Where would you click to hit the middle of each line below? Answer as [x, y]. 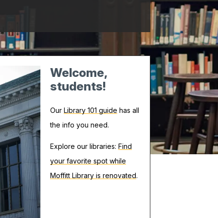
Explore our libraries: [84, 146]
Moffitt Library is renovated [93, 175]
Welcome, [78, 73]
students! [78, 86]
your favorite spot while [88, 161]
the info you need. [79, 125]
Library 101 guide [90, 110]
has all [128, 110]
